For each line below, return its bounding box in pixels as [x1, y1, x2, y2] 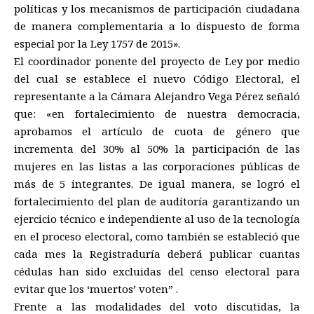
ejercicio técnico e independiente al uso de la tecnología [14, 212, 300, 226]
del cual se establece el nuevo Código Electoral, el [14, 71, 300, 86]
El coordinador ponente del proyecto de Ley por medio [14, 54, 300, 69]
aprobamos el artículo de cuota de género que [14, 124, 300, 139]
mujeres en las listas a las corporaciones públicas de [14, 159, 300, 174]
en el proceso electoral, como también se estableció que [14, 229, 300, 244]
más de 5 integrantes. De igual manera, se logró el [14, 177, 300, 191]
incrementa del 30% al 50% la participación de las [14, 142, 300, 156]
